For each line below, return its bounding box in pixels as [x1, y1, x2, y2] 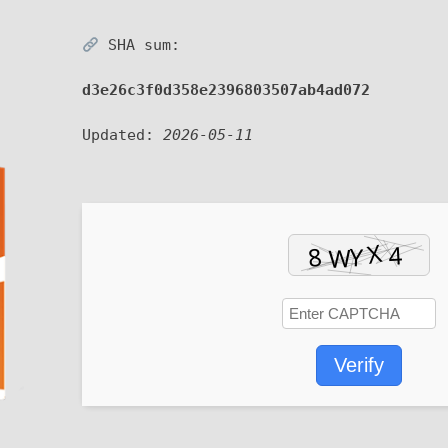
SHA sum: [99, 36, 181, 54]
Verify [334, 354, 384, 376]
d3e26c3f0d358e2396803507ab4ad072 [82, 81, 370, 99]
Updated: [82, 126, 163, 144]
